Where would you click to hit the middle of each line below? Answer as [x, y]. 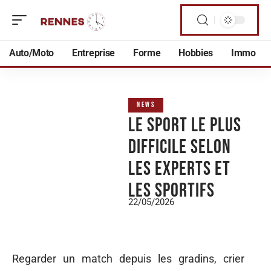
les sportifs [171, 191]
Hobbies [196, 53]
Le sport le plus [185, 126]
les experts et [179, 169]
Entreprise [93, 53]
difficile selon [180, 147]
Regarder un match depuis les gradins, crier [128, 259]
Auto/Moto [32, 53]
